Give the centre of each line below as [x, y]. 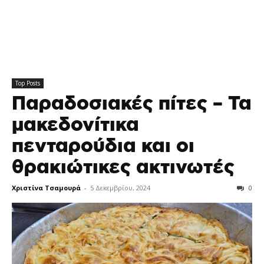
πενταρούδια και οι [103, 146]
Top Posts [28, 83]
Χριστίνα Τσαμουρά [46, 188]
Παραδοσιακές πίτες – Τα [132, 104]
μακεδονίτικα [75, 125]
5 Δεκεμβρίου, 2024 [120, 188]
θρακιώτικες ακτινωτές [123, 167]
